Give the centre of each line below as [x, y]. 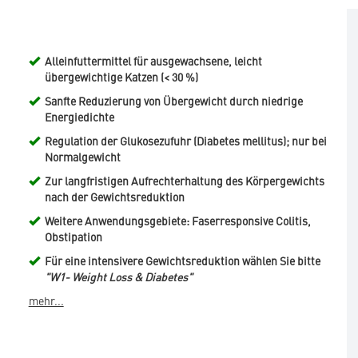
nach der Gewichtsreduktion [114, 197]
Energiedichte [79, 117]
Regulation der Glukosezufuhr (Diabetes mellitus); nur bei [185, 141]
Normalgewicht [85, 157]
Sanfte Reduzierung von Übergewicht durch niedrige [173, 101]
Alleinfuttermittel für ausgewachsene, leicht [153, 61]
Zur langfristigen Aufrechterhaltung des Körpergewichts [184, 181]
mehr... [46, 301]
